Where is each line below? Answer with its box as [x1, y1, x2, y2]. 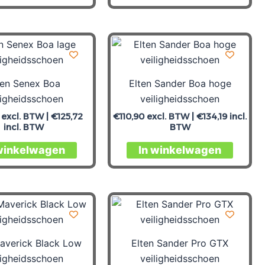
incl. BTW [4, 121, 44, 132]
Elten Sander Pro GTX [131, 237, 228, 249]
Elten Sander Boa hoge [128, 77, 231, 89]
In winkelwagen [138, 144, 221, 157]
